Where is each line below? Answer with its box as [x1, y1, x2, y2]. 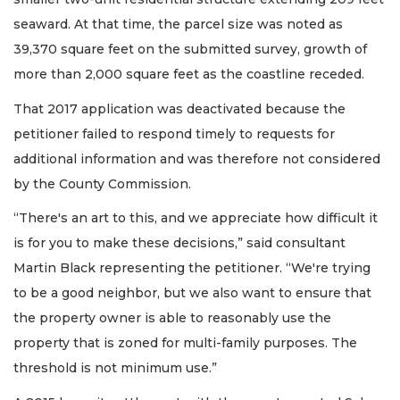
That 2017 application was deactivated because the [13, 100, 346, 117]
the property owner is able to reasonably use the [13, 310, 331, 327]
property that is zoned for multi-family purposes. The [13, 335, 357, 352]
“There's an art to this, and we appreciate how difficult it [13, 210, 378, 227]
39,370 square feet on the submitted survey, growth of [13, 41, 367, 58]
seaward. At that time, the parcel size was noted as [13, 16, 343, 33]
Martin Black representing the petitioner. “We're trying [13, 260, 371, 277]
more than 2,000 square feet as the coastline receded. [13, 66, 368, 83]
